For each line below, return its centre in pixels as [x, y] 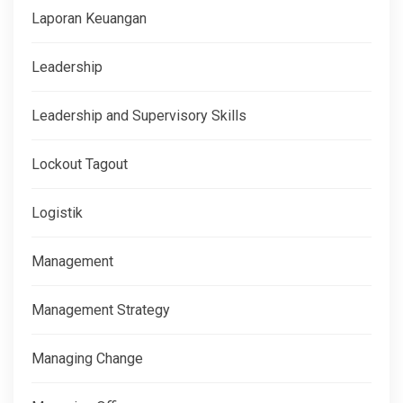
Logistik [57, 213]
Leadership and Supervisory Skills [139, 116]
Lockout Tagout [80, 165]
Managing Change [87, 359]
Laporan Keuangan [89, 19]
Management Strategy [101, 310]
